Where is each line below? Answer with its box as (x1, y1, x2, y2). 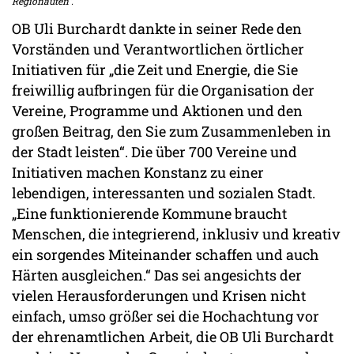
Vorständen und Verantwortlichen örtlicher (12, 39, 304, 58)
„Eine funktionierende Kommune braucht (12, 203, 287, 223)
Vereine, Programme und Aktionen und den (12, 100, 303, 120)
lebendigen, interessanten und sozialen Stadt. (12, 183, 315, 202)
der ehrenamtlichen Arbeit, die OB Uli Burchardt (12, 326, 333, 346)
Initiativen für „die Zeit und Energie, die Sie (12, 59, 298, 79)
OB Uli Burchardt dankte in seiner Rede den (12, 18, 302, 38)
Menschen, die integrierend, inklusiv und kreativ (12, 224, 341, 243)
